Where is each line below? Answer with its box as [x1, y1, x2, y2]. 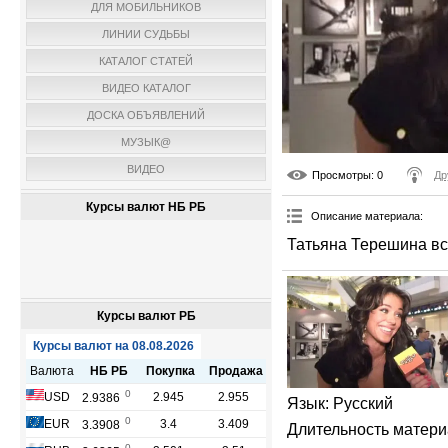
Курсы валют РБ [96, 309, 196, 323]
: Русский [325, 395, 393, 413]
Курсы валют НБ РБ [86, 200, 206, 214]
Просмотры [312, 168, 371, 181]
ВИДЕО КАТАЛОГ [101, 82, 191, 94]
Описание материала [311, 209, 420, 222]
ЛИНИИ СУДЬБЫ [102, 28, 190, 40]
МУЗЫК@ [121, 136, 171, 148]
